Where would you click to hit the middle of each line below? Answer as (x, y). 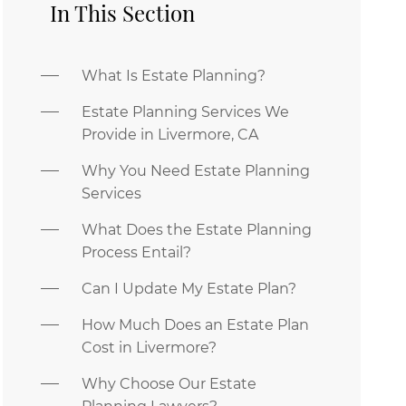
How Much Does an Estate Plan (195, 325)
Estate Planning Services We (185, 112)
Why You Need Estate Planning (196, 171)
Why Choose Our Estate (169, 384)
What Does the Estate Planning (197, 230)
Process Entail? (136, 252)
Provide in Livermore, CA (170, 135)
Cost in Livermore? (149, 348)
